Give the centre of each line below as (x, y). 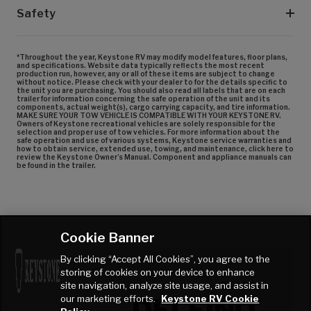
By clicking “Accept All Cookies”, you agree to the (166, 259)
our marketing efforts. (109, 299)
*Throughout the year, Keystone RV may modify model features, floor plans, (152, 57)
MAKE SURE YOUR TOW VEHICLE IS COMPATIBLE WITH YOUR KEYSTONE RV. (149, 115)
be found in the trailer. (56, 165)
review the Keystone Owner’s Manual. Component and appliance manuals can (154, 157)
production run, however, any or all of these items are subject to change (146, 73)
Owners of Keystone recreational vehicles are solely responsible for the (146, 123)
